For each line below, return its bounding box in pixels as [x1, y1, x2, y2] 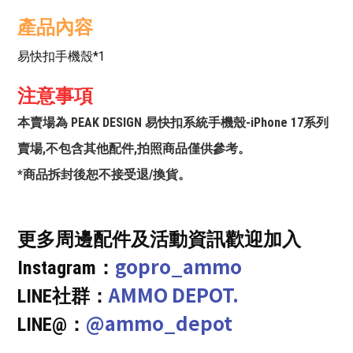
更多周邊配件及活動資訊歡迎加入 [17, 229, 301, 251]
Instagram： [17, 257, 115, 280]
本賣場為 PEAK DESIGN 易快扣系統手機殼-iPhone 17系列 [17, 115, 329, 131]
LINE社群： [17, 285, 109, 308]
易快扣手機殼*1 [17, 49, 105, 65]
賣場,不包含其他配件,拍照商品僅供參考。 [17, 141, 251, 157]
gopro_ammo [115, 252, 242, 281]
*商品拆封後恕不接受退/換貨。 [17, 167, 191, 183]
